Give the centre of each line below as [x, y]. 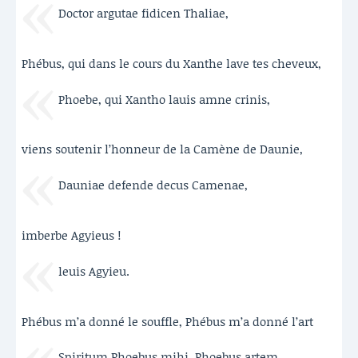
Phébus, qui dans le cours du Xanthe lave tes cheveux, [171, 63]
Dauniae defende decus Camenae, [153, 185]
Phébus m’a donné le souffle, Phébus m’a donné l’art [167, 321]
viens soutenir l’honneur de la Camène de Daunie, [162, 149]
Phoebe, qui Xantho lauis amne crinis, [164, 99]
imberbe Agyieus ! [71, 235]
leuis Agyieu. [93, 270]
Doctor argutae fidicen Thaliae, [143, 12]
